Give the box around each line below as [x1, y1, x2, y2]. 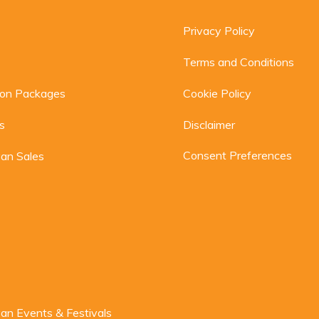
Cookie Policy [183, 86, 252, 100]
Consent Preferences [183, 148, 293, 162]
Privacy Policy [183, 23, 256, 38]
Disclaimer [183, 117, 236, 132]
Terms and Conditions [183, 55, 295, 69]
